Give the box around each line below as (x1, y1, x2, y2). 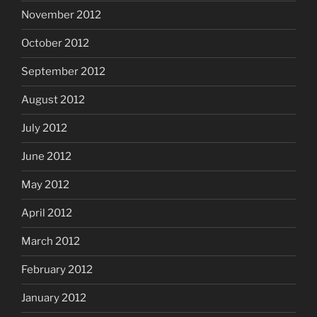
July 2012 (21, 122, 67, 135)
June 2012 (21, 150, 71, 163)
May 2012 (21, 178, 69, 192)
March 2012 (21, 235, 80, 248)
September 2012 (21, 65, 105, 79)
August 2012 (21, 93, 85, 107)
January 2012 (21, 292, 86, 305)
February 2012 (21, 263, 93, 277)
